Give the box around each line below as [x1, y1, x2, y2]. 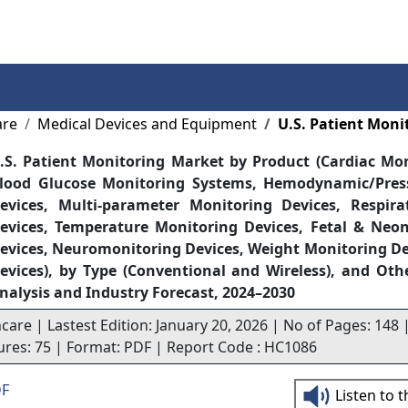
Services [35, 16, 92, 37]
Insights [106, 16, 162, 37]
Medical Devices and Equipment [36, 114, 257, 134]
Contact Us [201, 16, 278, 37]
